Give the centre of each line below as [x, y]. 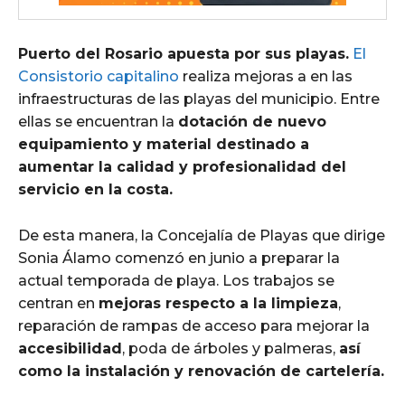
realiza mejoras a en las [266, 76]
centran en [58, 303]
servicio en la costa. [95, 189]
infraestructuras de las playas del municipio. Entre [199, 99]
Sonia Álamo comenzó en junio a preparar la [179, 258]
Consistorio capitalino [99, 76]
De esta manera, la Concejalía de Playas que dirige [202, 235]
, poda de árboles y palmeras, [231, 348]
